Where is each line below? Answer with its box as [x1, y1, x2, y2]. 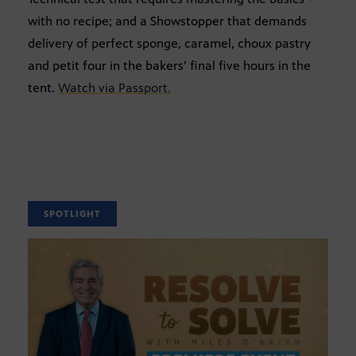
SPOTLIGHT [44, 207, 101, 219]
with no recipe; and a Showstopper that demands [28, 14, 307, 29]
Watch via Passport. [58, 80, 171, 96]
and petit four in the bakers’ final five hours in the [28, 58, 311, 74]
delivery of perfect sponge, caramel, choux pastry [28, 36, 311, 52]
